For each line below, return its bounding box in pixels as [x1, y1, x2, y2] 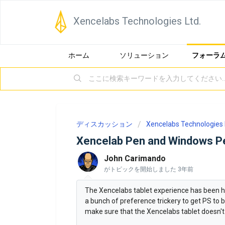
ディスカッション [76, 120, 133, 128]
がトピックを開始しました [104, 166, 178, 173]
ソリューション [120, 51, 169, 59]
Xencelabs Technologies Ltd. [73, 15, 201, 27]
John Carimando [104, 154, 166, 163]
